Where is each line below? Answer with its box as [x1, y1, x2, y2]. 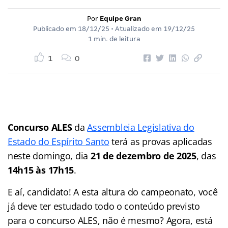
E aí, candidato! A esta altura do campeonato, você [8, 185, 218, 198]
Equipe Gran [99, 14, 141, 22]
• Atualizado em [109, 24, 163, 33]
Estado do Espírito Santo [8, 135, 109, 148]
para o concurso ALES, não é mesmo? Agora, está [8, 214, 213, 226]
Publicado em [33, 24, 78, 33]
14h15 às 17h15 [8, 163, 74, 176]
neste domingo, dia [8, 149, 91, 162]
